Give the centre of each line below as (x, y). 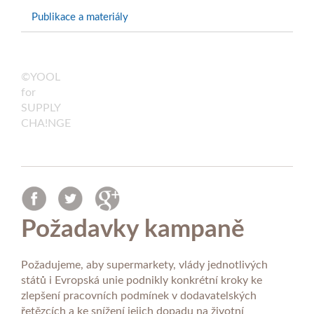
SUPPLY (41, 108)
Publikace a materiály (80, 17)
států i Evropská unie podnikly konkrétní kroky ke (142, 280)
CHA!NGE (46, 123)
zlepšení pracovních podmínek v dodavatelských (139, 296)
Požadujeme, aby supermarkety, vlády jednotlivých (144, 265)
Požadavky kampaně (133, 230)
